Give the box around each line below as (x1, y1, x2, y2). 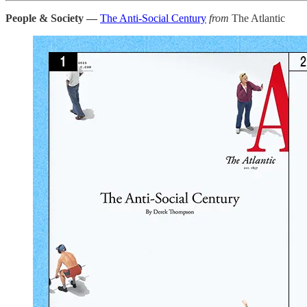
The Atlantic (229, 12, 285, 24)
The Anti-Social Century (100, 12, 206, 24)
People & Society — (5, 12, 97, 24)
